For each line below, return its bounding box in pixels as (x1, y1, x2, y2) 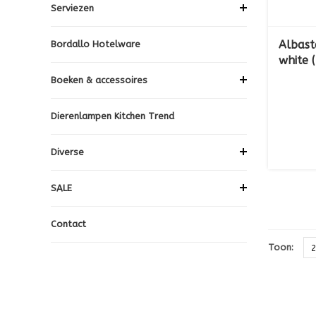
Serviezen (51, 2, 94, 13)
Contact (51, 218, 86, 229)
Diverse (51, 146, 84, 157)
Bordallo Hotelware (51, 38, 140, 49)
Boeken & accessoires (51, 74, 147, 85)
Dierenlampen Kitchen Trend (51, 110, 174, 121)
